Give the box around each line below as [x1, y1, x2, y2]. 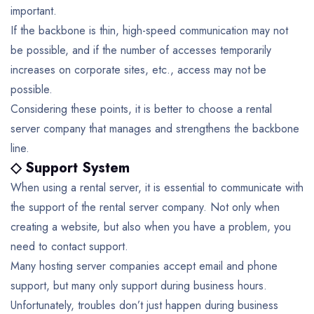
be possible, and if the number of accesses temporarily [11, 41, 271, 58]
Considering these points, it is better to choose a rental [11, 100, 272, 117]
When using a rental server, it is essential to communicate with [11, 179, 303, 196]
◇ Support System [11, 157, 130, 178]
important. [11, 2, 57, 19]
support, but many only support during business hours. [11, 277, 267, 294]
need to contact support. [11, 238, 128, 254]
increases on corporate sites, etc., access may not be [11, 61, 266, 78]
